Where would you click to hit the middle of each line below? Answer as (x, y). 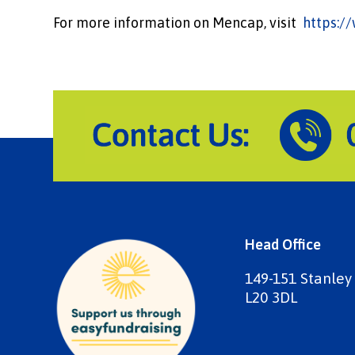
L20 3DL (271, 298)
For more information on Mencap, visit (178, 23)
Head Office (283, 245)
